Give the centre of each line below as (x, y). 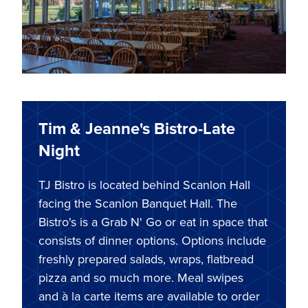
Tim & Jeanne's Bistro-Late (137, 128)
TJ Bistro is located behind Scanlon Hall (144, 184)
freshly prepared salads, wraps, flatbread (146, 258)
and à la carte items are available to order (149, 296)
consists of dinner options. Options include (152, 240)
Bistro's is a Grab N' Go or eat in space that (153, 221)
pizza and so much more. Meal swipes (141, 277)
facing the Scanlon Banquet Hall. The (138, 203)
